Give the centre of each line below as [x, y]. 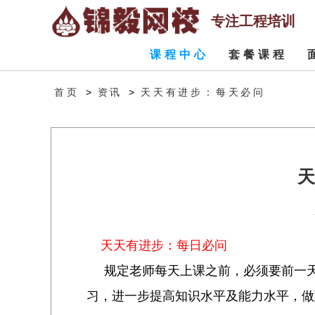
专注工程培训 [253, 21]
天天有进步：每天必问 [203, 92]
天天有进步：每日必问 [157, 245]
